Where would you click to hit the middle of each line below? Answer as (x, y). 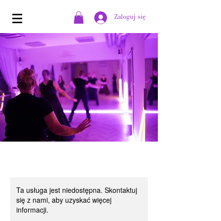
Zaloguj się (130, 18)
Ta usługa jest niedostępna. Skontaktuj (77, 190)
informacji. (32, 210)
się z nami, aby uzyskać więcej (64, 200)
